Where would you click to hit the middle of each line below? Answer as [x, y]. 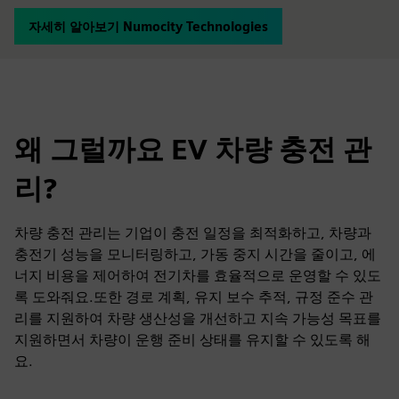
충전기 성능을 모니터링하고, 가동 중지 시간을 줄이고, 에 [195, 254]
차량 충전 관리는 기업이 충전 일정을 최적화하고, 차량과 [193, 233]
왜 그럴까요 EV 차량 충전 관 [193, 149]
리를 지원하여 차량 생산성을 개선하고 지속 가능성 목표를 [198, 318]
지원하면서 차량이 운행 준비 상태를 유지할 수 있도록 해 [192, 340]
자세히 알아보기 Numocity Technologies [148, 26]
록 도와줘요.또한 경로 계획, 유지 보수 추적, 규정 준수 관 [194, 297]
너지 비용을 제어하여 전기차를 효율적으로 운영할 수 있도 [198, 276]
